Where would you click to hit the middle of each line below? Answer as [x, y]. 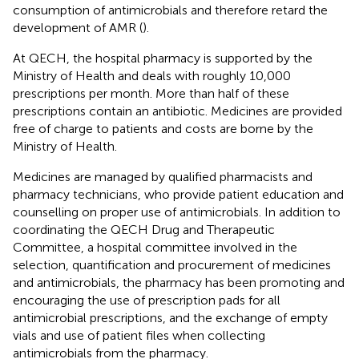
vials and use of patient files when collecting [139, 335]
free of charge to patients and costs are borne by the [163, 128]
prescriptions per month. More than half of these [151, 93]
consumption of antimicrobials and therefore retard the [170, 10]
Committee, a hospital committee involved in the [155, 247]
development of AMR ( [78, 27]
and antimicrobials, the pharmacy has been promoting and [179, 282]
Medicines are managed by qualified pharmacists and [163, 176]
